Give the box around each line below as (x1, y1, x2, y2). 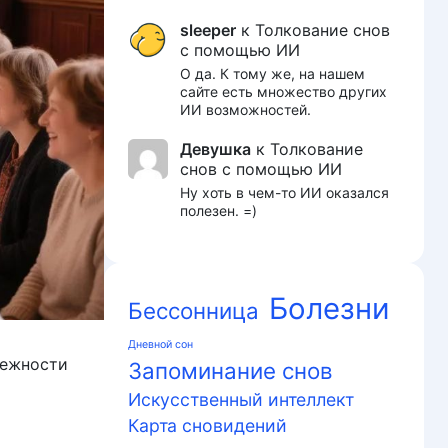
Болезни (269, 291, 390, 327)
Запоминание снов (128, 357, 333, 385)
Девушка (180, 138, 251, 159)
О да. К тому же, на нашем (180, 65, 365, 83)
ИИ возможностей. (180, 101, 311, 119)
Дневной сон (128, 338, 193, 352)
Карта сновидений (128, 415, 287, 437)
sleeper (180, 20, 236, 40)
